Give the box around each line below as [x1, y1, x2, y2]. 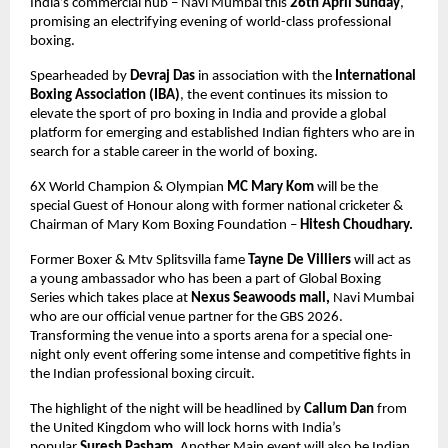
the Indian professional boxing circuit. [30, 366, 255, 382]
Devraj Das [130, 68, 195, 84]
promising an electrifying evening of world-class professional [30, 14, 391, 30]
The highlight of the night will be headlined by [30, 401, 304, 417]
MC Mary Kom [227, 179, 314, 195]
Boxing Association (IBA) [30, 87, 180, 103]
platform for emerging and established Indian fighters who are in [30, 125, 415, 141]
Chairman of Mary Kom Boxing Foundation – [30, 217, 300, 233]
